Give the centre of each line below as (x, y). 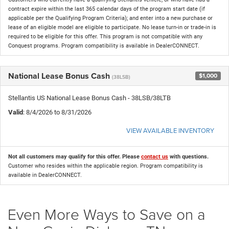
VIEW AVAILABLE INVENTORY (170, 130)
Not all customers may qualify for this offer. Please (75, 156)
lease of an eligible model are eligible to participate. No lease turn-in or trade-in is (112, 27)
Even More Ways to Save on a (107, 214)
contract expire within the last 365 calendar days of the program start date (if (107, 9)
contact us (155, 156)
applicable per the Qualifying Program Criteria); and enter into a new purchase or (110, 18)
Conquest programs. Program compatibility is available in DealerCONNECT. (104, 45)
